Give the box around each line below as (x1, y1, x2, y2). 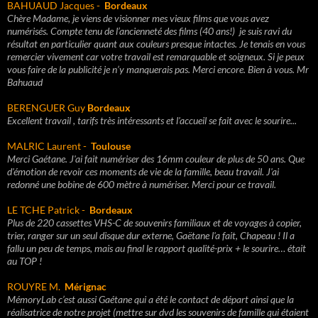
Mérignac (65, 280, 106, 292)
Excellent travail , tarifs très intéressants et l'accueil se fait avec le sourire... (7, 114, 297, 126)
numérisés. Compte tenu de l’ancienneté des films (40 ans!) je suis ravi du (7, 25, 292, 37)
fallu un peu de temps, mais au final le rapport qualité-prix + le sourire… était (7, 242, 306, 254)
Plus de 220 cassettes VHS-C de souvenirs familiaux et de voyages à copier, (7, 216, 302, 229)
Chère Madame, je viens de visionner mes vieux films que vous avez (7, 12, 269, 24)
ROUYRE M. (7, 280, 65, 292)
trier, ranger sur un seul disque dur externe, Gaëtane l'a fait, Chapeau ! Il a (7, 229, 295, 241)
